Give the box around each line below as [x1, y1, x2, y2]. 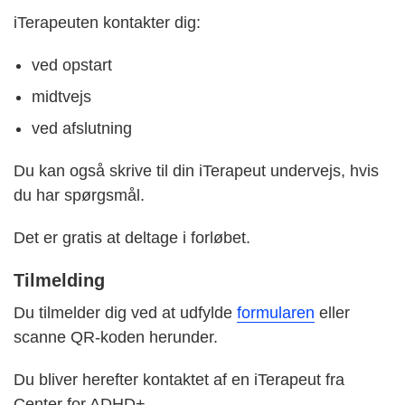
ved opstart [32, 56, 112, 75]
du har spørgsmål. [14, 186, 145, 205]
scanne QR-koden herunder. [14, 328, 218, 347]
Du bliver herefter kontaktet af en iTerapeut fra [14, 371, 344, 390]
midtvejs [32, 88, 91, 107]
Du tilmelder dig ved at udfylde [14, 304, 237, 323]
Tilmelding [14, 270, 105, 291]
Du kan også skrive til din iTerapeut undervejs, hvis [14, 162, 379, 181]
